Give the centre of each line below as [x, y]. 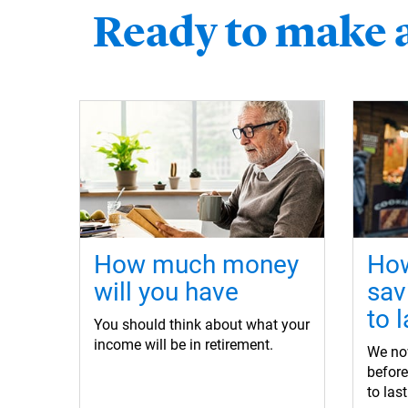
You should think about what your [202, 325]
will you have [166, 292]
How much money [196, 265]
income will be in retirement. [184, 345]
